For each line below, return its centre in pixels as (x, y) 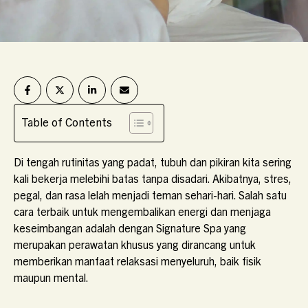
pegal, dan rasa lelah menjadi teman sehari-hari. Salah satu (150, 195)
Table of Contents (67, 121)
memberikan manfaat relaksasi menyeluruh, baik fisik (137, 261)
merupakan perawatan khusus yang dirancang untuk (135, 244)
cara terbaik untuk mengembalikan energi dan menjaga (142, 211)
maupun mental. (51, 277)
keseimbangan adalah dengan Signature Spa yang (130, 228)
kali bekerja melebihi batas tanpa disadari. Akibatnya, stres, (153, 178)
